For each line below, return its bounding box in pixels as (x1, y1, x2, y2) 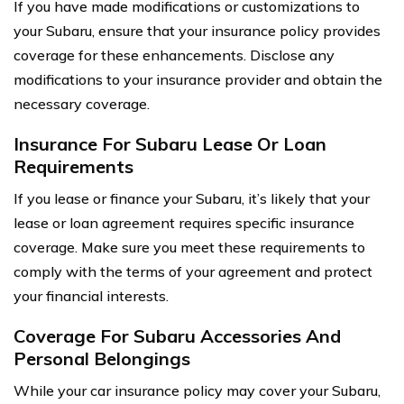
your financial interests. (14, 286, 169, 305)
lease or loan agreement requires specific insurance (14, 213, 354, 232)
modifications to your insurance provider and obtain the (14, 69, 382, 88)
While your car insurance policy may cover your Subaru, (14, 381, 381, 399)
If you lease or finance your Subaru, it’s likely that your (14, 188, 370, 207)
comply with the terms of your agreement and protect (14, 262, 372, 280)
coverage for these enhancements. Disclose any (14, 45, 335, 64)
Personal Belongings (14, 346, 190, 370)
